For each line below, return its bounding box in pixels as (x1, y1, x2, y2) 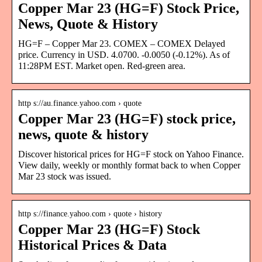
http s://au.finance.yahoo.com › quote (18, 98, 142, 108)
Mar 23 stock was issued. (18, 171, 111, 181)
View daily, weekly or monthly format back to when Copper (18, 160, 240, 170)
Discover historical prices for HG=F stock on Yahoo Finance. (18, 149, 244, 159)
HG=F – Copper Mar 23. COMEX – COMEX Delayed (18, 38, 225, 49)
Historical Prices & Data (18, 237, 167, 253)
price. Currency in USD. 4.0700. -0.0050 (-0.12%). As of (18, 49, 230, 60)
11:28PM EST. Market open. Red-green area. (18, 60, 185, 71)
